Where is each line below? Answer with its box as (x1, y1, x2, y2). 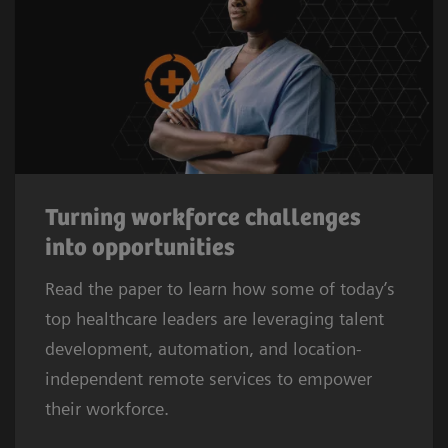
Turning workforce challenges (45, 204, 361, 232)
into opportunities (45, 234, 235, 262)
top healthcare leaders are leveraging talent (45, 307, 384, 329)
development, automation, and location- (45, 337, 362, 359)
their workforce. (45, 397, 169, 419)
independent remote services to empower (45, 367, 372, 389)
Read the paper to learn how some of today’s (45, 277, 395, 299)
